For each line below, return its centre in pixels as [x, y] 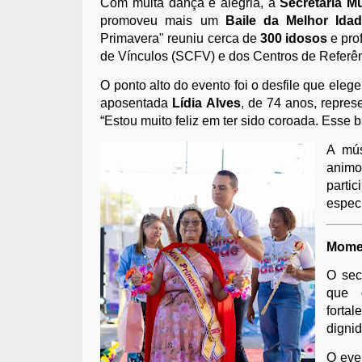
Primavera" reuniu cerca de [180, 38]
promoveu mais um [163, 20]
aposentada [137, 103]
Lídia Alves [206, 103]
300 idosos [294, 38]
